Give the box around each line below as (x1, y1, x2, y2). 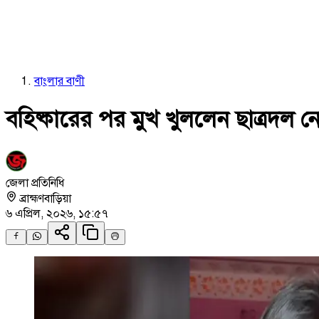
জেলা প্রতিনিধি (6, 175, 64, 190)
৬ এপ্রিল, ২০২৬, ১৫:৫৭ (6, 206, 108, 221)
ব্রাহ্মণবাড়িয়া (20, 191, 71, 206)
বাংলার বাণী (34, 74, 85, 88)
